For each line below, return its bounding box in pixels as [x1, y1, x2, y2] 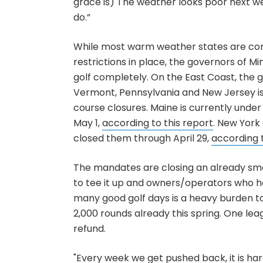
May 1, [73, 116, 102, 130]
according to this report [102, 116, 213, 130]
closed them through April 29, [73, 131, 211, 145]
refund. [73, 222, 106, 235]
